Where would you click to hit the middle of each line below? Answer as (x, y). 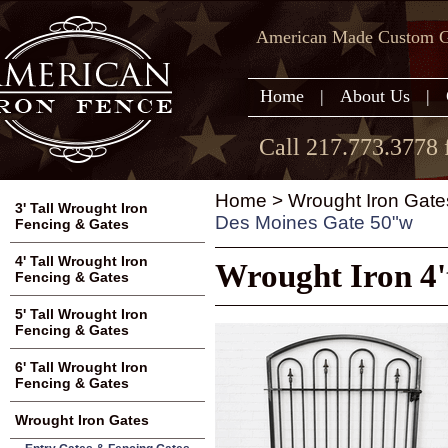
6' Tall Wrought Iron (81, 367)
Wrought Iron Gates (82, 420)
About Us (375, 96)
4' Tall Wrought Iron (81, 261)
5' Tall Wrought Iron (81, 314)
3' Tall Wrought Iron (81, 208)
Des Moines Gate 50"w (314, 222)
